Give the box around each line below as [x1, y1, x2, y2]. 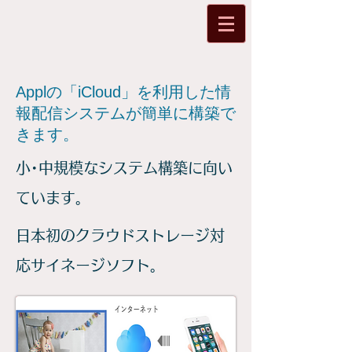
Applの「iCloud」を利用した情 [16, 83, 231, 101]
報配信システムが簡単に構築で [16, 104, 236, 122]
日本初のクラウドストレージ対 [16, 228, 225, 243]
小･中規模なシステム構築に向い [16, 160, 233, 175]
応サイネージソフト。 [16, 258, 165, 273]
